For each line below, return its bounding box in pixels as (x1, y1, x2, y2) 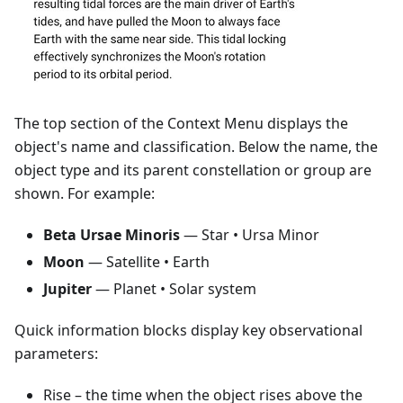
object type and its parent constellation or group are (14, 160, 372, 181)
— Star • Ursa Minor (180, 225, 319, 246)
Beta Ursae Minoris (43, 225, 180, 246)
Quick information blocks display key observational (14, 320, 363, 341)
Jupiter (43, 279, 92, 300)
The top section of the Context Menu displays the (14, 113, 348, 134)
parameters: (14, 344, 98, 364)
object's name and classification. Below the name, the (14, 137, 378, 157)
